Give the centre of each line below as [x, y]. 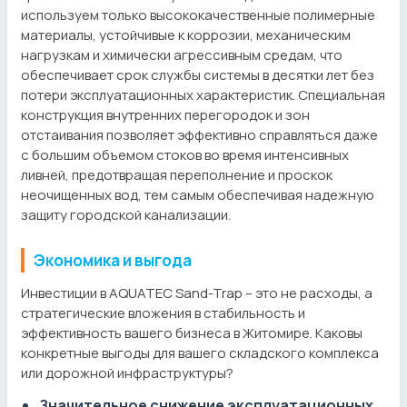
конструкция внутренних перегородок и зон [165, 114]
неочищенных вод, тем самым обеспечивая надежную [198, 194]
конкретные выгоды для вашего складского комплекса [200, 352]
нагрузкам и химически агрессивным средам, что [182, 55]
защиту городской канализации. [126, 214]
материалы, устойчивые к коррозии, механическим [186, 35]
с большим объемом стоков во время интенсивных [185, 154]
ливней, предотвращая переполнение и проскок [177, 174]
